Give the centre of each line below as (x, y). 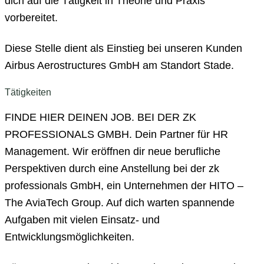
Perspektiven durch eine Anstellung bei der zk (112, 169)
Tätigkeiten (28, 93)
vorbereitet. (31, 18)
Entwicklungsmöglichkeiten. (70, 237)
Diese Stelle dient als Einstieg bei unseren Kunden (123, 48)
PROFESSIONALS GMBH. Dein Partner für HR (116, 134)
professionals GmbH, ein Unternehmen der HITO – (124, 186)
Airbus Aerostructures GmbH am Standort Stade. (119, 65)
